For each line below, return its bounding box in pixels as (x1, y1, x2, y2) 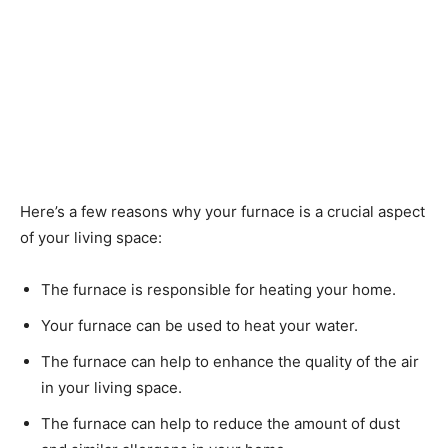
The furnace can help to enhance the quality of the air (41, 352, 419, 372)
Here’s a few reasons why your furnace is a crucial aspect (20, 202, 425, 222)
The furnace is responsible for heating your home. (41, 280, 396, 300)
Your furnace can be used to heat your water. (41, 316, 358, 336)
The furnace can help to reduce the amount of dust (41, 414, 400, 434)
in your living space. (41, 378, 182, 398)
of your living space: (20, 228, 162, 248)
